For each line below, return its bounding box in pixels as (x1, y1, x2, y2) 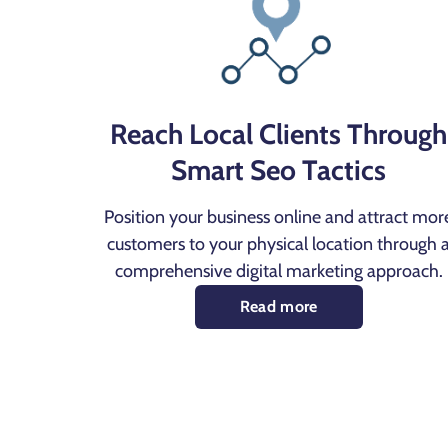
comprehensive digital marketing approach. (114, 260, 443, 283)
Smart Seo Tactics (171, 153, 387, 188)
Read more (239, 297, 318, 317)
